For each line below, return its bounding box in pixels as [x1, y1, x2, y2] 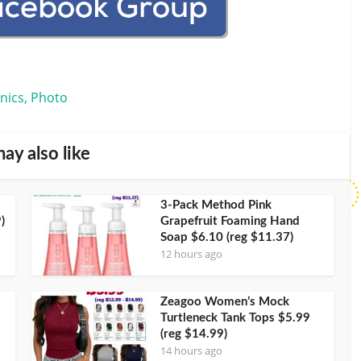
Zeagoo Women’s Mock [160, 295, 289, 308]
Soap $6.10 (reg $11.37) [160, 230, 293, 243]
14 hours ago [160, 342, 222, 358]
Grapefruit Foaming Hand [160, 214, 300, 227]
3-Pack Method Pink [160, 198, 272, 211]
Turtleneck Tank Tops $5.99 [160, 311, 310, 324]
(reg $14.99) [160, 327, 227, 340]
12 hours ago [160, 246, 222, 261]
